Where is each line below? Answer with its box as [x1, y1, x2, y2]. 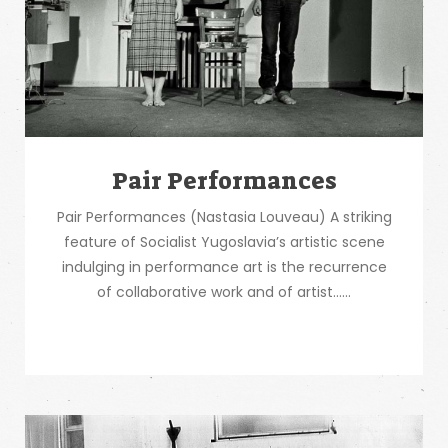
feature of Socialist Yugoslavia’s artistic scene [63, 232, 385, 252]
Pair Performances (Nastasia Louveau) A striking [56, 207, 392, 227]
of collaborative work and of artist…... [97, 282, 351, 302]
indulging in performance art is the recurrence [61, 257, 387, 277]
